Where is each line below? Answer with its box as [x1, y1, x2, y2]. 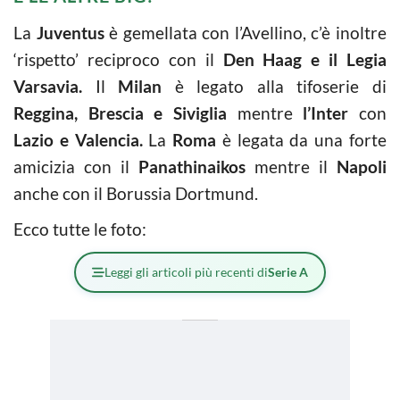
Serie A [268, 263, 308, 279]
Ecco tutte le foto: [13, 218, 146, 239]
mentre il [246, 155, 337, 177]
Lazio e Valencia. [13, 129, 143, 150]
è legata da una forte [216, 129, 387, 150]
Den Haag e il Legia [222, 48, 387, 70]
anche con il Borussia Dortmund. [13, 182, 258, 204]
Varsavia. [13, 75, 82, 96]
